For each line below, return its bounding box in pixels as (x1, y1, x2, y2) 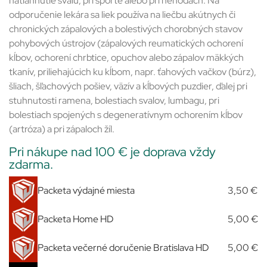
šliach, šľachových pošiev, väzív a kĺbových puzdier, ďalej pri (9, 80, 247, 93)
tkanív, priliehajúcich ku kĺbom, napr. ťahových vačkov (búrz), (9, 66, 256, 79)
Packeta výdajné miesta (38, 184, 135, 197)
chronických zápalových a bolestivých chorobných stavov (9, 23, 243, 36)
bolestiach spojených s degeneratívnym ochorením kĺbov (9, 108, 243, 122)
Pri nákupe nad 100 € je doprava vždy (9, 143, 216, 160)
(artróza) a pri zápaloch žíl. (9, 123, 114, 136)
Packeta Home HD (38, 212, 114, 225)
